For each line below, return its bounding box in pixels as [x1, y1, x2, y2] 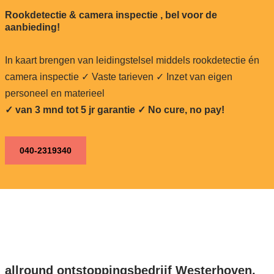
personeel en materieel [4, 87, 105, 98]
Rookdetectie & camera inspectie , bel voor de [4, 9, 217, 20]
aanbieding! [4, 21, 60, 32]
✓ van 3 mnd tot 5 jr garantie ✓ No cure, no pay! [4, 104, 224, 115]
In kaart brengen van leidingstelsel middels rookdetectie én [4, 54, 259, 65]
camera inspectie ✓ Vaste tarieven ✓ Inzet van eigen [4, 71, 232, 82]
